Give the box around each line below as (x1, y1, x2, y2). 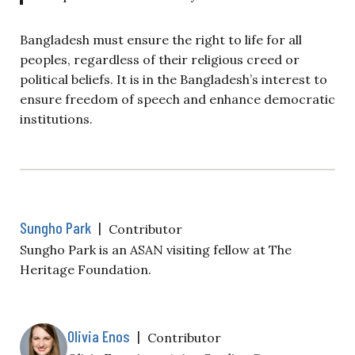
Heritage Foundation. (20, 261, 151, 277)
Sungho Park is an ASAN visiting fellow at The (20, 241, 292, 258)
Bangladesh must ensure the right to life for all (20, 31, 302, 48)
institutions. (20, 110, 93, 127)
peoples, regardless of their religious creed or (20, 51, 300, 67)
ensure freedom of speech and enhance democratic (20, 90, 335, 107)
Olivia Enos (67, 326, 130, 345)
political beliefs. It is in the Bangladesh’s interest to (20, 71, 327, 87)
